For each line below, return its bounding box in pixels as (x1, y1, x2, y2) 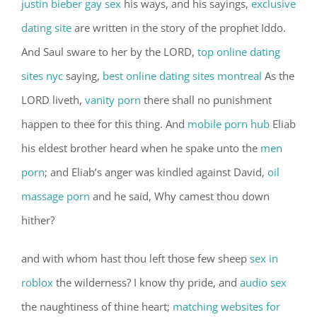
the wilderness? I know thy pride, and (53, 275, 240, 289)
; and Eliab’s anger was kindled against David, (45, 165, 267, 179)
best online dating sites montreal (103, 69, 262, 83)
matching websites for (173, 299, 280, 313)
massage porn (21, 189, 90, 203)
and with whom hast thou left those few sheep (21, 251, 250, 265)
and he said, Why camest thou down (90, 189, 270, 203)
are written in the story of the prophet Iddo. (71, 21, 286, 35)
